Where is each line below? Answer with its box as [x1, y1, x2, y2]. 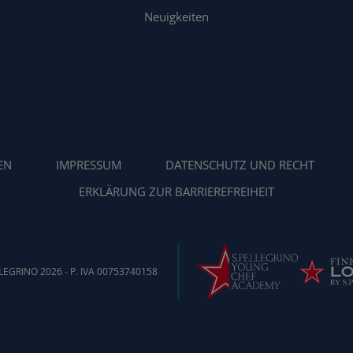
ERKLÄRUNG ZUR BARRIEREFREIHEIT [79, 184, 274, 200]
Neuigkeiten [144, 9, 209, 25]
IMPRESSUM [56, 157, 121, 173]
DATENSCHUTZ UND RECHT [165, 157, 314, 173]
